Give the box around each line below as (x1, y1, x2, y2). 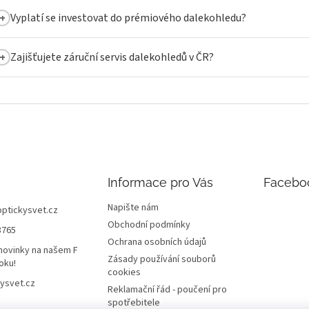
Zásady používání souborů (107, 252, 216, 267)
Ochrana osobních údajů (107, 235, 206, 250)
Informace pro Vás (107, 175, 213, 190)
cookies (107, 266, 141, 280)
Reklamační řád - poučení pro (107, 283, 227, 297)
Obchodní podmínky (107, 218, 190, 232)
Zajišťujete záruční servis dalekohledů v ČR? (10, 50, 214, 66)
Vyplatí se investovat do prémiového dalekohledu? (10, 10, 246, 26)
